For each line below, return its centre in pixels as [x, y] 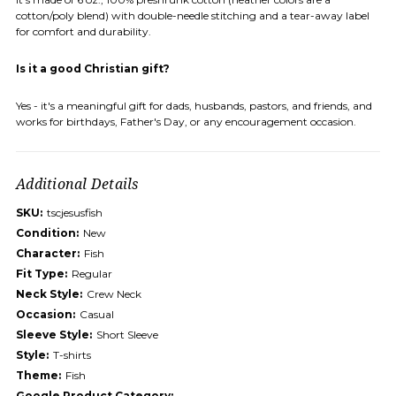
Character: [48, 253]
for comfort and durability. [84, 31]
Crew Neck [114, 293]
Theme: [38, 375]
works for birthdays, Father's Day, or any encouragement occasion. [186, 121]
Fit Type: [42, 273]
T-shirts [72, 354]
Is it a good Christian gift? [93, 68]
